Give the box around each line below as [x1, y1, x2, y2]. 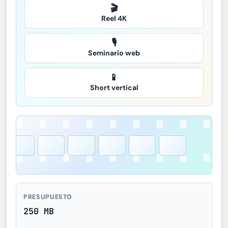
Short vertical [90, 83, 138, 93]
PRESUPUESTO [23, 193, 73, 202]
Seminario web [88, 48, 140, 58]
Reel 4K [101, 14, 127, 23]
